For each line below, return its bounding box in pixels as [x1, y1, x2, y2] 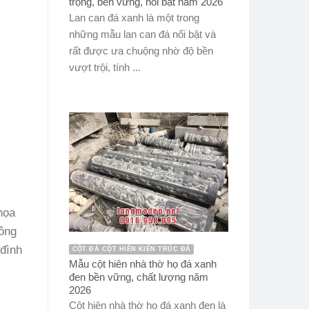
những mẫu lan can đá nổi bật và [68, 28, 216, 40]
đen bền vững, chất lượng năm [68, 270, 208, 283]
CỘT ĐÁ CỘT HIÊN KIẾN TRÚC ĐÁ [72, 246, 191, 253]
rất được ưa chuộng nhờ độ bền [68, 44, 213, 57]
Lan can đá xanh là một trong [68, 11, 199, 23]
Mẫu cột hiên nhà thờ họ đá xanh [68, 257, 217, 270]
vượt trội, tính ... [68, 61, 141, 73]
